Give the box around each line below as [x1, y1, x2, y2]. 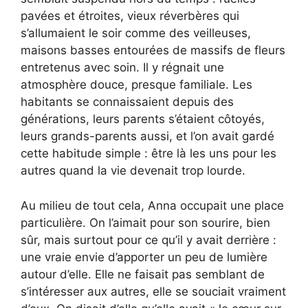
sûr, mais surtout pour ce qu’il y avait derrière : [21, 232, 276, 247]
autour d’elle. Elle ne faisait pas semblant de [21, 267, 265, 281]
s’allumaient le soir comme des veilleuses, [21, 26, 251, 41]
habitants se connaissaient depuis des [21, 95, 234, 109]
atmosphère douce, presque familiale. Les [21, 78, 252, 92]
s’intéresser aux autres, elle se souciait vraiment [21, 284, 286, 298]
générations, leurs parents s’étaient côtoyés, [21, 112, 265, 126]
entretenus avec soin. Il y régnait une [21, 60, 224, 75]
